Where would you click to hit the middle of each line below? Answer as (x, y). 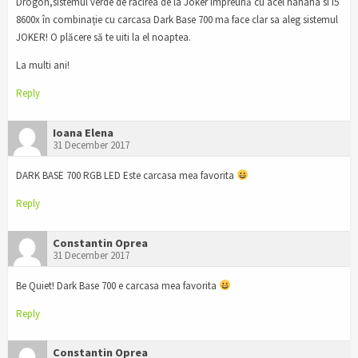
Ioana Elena (83, 132)
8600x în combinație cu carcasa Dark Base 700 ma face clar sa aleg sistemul (177, 20)
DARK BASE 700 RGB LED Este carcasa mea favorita (126, 175)
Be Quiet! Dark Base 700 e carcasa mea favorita (117, 285)
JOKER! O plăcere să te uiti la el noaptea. (103, 38)
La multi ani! (43, 66)
